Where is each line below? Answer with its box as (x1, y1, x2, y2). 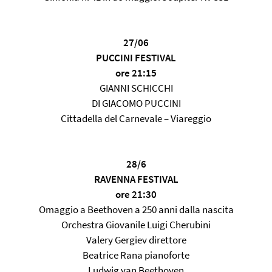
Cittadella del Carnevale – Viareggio (61, 112, 211, 125)
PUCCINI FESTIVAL (96, 51, 176, 64)
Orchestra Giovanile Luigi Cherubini (61, 218, 211, 231)
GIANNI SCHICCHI (99, 81, 173, 95)
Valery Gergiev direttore (86, 233, 186, 246)
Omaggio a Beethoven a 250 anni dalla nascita (38, 203, 234, 216)
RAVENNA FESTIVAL (93, 172, 178, 186)
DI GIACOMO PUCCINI (91, 97, 181, 110)
